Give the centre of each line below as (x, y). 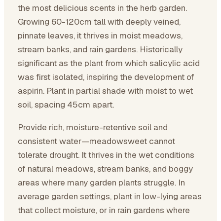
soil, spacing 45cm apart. (66, 105)
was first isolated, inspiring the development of (106, 77)
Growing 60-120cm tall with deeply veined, (99, 22)
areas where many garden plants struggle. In (101, 183)
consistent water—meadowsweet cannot (96, 141)
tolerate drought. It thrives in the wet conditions (106, 155)
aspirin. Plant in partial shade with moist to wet (105, 91)
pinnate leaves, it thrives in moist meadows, (100, 36)
